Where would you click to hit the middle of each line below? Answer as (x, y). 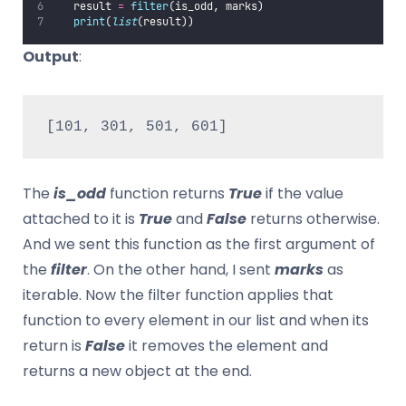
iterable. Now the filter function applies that (178, 295)
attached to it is (81, 219)
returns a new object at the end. (137, 372)
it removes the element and (227, 346)
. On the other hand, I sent (181, 270)
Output (51, 57)
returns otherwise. (313, 219)
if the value (303, 194)
